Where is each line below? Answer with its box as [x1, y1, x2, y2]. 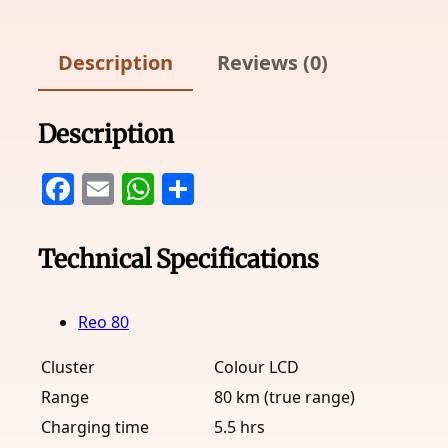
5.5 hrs [214, 416, 265, 439]
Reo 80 [78, 311, 129, 334]
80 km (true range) [214, 386, 355, 409]
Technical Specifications [38, 243, 319, 276]
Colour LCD [214, 356, 299, 379]
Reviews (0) [217, 49, 328, 77]
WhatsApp [154, 166, 309, 210]
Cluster [41, 356, 95, 379]
